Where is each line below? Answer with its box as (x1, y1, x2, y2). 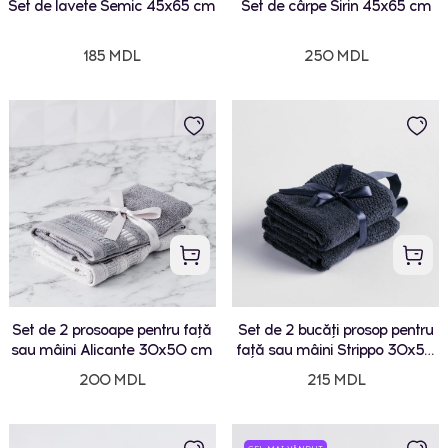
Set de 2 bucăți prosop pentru (238, 321, 434, 340)
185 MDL (83, 47, 141, 66)
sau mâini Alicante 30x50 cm (11, 341, 213, 360)
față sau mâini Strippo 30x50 (236, 341, 436, 360)
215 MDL (306, 371, 365, 390)
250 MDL (303, 47, 368, 66)
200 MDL (78, 371, 145, 390)
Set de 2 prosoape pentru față (12, 321, 212, 340)
